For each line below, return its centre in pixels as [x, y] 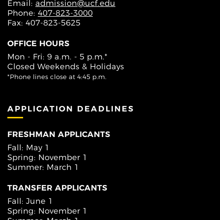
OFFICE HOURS [39, 44]
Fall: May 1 [28, 147]
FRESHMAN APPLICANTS [59, 134]
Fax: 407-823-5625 [44, 23]
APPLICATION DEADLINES [71, 109]
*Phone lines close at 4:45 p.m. [57, 77]
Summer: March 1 [43, 167]
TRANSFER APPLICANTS [57, 188]
